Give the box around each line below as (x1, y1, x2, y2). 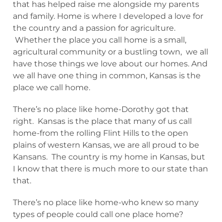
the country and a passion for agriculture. (13, 23, 175, 33)
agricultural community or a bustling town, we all (13, 47, 208, 56)
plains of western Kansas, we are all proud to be (13, 140, 199, 150)
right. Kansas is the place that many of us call (13, 116, 192, 126)
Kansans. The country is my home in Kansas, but (13, 152, 205, 162)
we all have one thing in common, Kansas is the (13, 71, 201, 80)
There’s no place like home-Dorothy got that (13, 105, 189, 114)
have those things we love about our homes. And (13, 59, 208, 68)
